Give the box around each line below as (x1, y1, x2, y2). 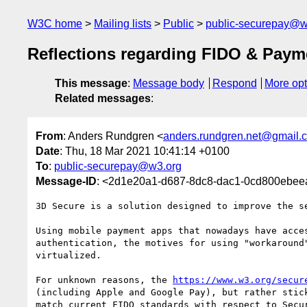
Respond (212, 77, 257, 90)
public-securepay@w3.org (54, 160, 182, 172)
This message (55, 77, 127, 90)
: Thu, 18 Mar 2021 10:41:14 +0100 (60, 145, 230, 157)
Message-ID (36, 175, 97, 187)
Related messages (55, 93, 151, 105)
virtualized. (36, 249, 101, 260)
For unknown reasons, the (36, 274, 173, 285)
